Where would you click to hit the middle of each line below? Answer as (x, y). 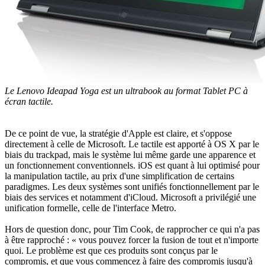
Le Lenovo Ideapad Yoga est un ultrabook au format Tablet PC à (126, 91)
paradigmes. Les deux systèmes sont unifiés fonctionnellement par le (132, 186)
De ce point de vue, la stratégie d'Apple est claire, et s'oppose (118, 133)
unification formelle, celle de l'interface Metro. (91, 208)
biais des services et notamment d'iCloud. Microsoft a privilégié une (130, 197)
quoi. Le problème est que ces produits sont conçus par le (111, 250)
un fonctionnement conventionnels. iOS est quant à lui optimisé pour (132, 165)
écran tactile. (29, 101)
